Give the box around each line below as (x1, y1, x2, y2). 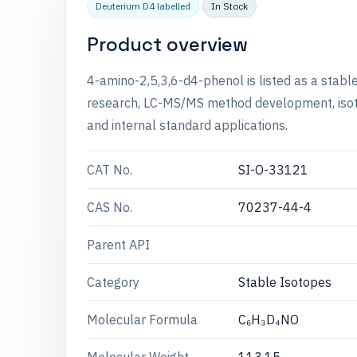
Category (87, 274, 139, 290)
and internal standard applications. (87, 117, 288, 133)
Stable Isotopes (238, 274, 331, 290)
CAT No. (87, 162, 132, 178)
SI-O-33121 (238, 162, 308, 178)
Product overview (87, 32, 248, 57)
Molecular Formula (87, 312, 198, 328)
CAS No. (87, 199, 132, 215)
